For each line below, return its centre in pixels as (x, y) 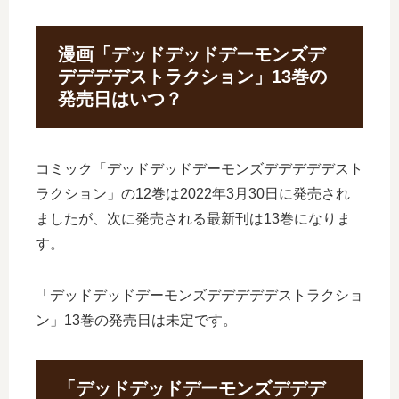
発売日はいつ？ (120, 98)
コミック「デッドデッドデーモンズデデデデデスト (199, 169)
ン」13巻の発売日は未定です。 (136, 321)
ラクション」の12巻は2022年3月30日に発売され (193, 194)
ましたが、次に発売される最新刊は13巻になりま (193, 219)
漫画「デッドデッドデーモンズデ (191, 54)
